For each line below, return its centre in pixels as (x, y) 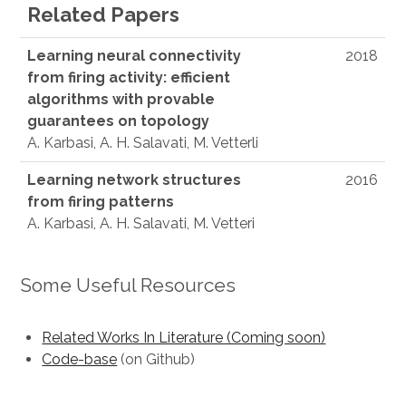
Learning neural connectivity (135, 56)
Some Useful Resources (128, 285)
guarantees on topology (119, 121)
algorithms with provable (121, 99)
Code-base (80, 359)
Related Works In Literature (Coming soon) (184, 338)
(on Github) (156, 359)
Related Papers (104, 14)
